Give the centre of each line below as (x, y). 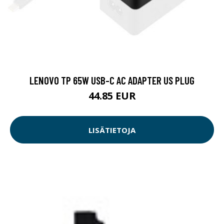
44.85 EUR (112, 96)
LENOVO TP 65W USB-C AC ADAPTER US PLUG (112, 80)
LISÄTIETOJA (112, 130)
